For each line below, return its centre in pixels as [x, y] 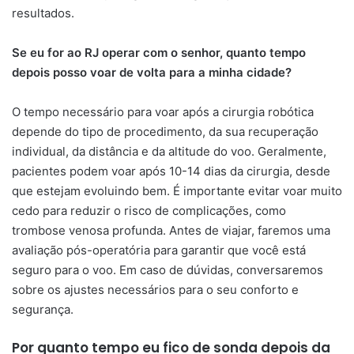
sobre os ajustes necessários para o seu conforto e [155, 289]
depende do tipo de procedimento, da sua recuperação [165, 131]
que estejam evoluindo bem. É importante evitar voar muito [177, 190]
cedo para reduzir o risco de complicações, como [149, 210]
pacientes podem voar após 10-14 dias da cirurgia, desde [171, 171]
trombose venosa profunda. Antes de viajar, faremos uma [171, 230]
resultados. [43, 13]
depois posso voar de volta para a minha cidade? [152, 72]
